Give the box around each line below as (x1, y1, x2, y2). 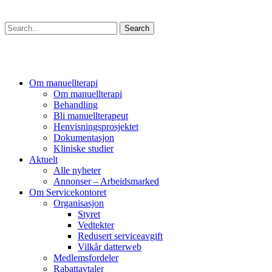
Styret (78, 208, 100, 219)
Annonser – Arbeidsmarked (53, 175, 159, 186)
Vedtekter (78, 219, 114, 230)
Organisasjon (53, 197, 104, 208)
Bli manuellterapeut (53, 110, 128, 121)
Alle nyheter (53, 165, 101, 175)
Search (124, 23, 149, 33)
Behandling (53, 99, 98, 110)
